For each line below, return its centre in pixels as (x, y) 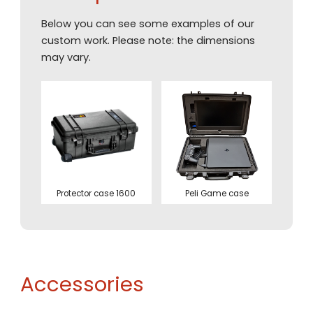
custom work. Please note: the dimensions (148, 41)
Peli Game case (217, 194)
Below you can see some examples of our (147, 24)
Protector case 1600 (96, 194)
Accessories (82, 284)
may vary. (66, 58)
